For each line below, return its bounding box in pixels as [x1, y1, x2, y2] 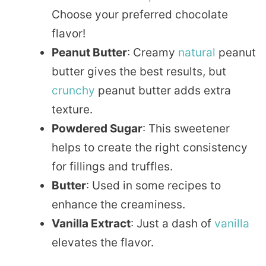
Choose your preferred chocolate [52, 8, 228, 22]
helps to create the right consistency [52, 141, 248, 155]
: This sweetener [142, 122, 230, 136]
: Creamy [127, 46, 178, 60]
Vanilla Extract [52, 217, 131, 231]
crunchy [52, 84, 95, 98]
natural [178, 46, 216, 60]
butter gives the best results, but [52, 65, 226, 79]
